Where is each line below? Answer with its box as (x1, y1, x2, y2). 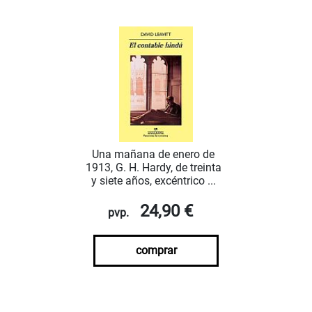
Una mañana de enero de (92, 148, 214, 162)
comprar (135, 244, 177, 258)
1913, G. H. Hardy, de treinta (85, 161, 221, 175)
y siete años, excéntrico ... (91, 174, 216, 188)
